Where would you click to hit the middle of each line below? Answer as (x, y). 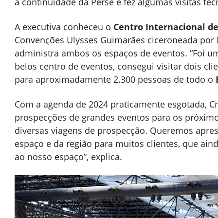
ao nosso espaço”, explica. (68, 156)
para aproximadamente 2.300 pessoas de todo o (115, 79)
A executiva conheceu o (64, 27)
